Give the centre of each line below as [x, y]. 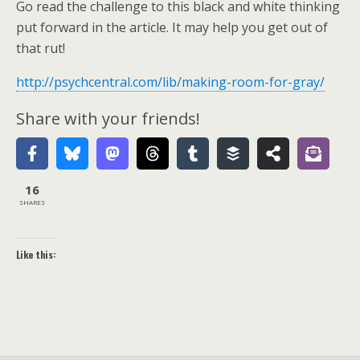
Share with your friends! [108, 119]
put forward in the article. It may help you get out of [172, 27]
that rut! [41, 48]
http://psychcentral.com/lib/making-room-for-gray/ [170, 82]
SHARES [32, 202]
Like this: [36, 254]
